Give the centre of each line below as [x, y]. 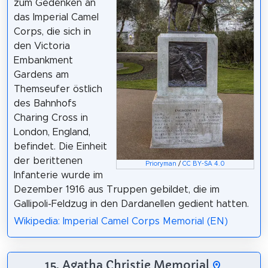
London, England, [52, 133]
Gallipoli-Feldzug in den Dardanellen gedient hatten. [131, 204]
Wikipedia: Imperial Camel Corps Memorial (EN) [121, 222]
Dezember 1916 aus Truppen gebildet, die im [116, 190]
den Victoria [42, 46]
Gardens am [41, 75]
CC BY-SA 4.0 [204, 164]
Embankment [43, 61]
